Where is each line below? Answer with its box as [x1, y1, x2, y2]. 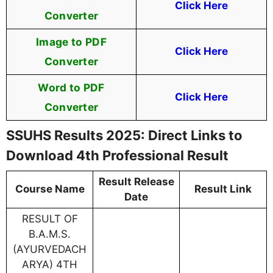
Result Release [98, 175, 174, 188]
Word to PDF [38, 81, 105, 94]
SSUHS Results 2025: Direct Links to [6, 127, 243, 144]
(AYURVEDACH [13, 243, 87, 256]
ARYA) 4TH [22, 258, 77, 271]
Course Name [15, 183, 85, 196]
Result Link [194, 183, 252, 196]
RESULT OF [21, 213, 78, 225]
